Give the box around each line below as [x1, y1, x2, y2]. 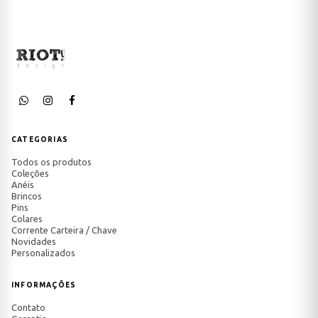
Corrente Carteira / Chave [11, 224, 117, 235]
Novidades [11, 236, 56, 246]
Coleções [11, 168, 49, 178]
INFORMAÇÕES [11, 280, 77, 289]
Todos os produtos [11, 156, 92, 167]
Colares [11, 213, 43, 224]
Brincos [11, 190, 42, 201]
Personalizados [11, 247, 75, 258]
